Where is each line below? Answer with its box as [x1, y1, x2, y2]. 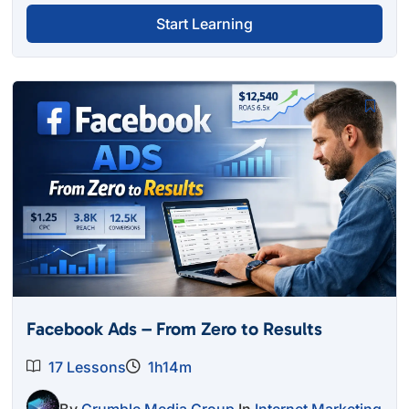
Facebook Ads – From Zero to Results [26, 318, 323, 341]
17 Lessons [48, 358, 127, 377]
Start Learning [155, 15, 253, 34]
